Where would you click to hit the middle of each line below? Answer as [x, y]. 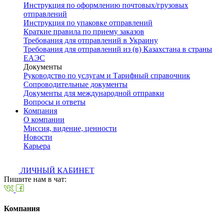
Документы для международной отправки [94, 93]
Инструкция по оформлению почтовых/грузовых [106, 5]
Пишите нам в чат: [35, 179]
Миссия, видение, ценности [70, 128]
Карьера [37, 146]
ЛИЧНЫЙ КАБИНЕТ [56, 170]
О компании [44, 120]
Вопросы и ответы [55, 102]
